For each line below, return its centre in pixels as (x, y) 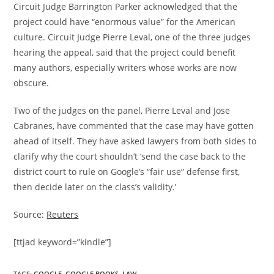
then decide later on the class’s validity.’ (95, 187)
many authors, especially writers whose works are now (125, 68)
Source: (30, 214)
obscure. (31, 83)
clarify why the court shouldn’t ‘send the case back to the (130, 156)
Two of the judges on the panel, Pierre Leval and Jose (122, 110)
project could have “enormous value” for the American (125, 22)
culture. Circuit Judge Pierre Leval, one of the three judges (132, 37)
